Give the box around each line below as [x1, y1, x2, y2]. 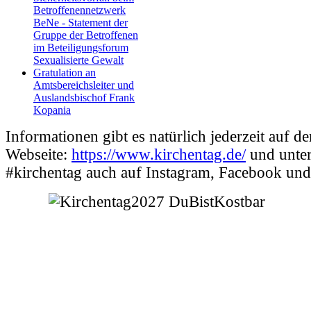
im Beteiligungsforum [33, 41, 128, 53]
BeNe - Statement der [33, 16, 128, 28]
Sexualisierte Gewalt [33, 53, 124, 66]
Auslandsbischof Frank [33, 91, 135, 103]
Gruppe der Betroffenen [33, 28, 138, 41]
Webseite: [6, 145, 72, 163]
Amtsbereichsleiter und [33, 78, 134, 91]
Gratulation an [33, 66, 96, 78]
